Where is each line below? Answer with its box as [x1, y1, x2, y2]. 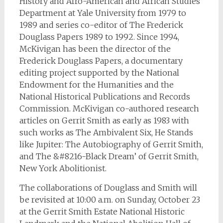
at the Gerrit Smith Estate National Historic [19, 207, 185, 217]
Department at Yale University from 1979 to [19, 8, 186, 18]
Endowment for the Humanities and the [19, 80, 174, 90]
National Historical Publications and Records [19, 92, 190, 102]
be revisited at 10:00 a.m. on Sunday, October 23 [19, 195, 200, 205]
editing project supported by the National [19, 68, 179, 78]
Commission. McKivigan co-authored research [19, 104, 199, 114]
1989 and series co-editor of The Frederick [19, 20, 183, 30]
